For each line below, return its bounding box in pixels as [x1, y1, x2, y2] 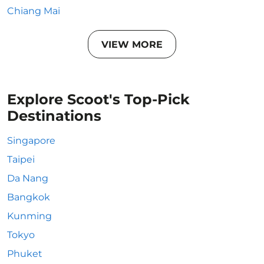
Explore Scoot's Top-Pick [7, 91, 190, 108]
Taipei [7, 154, 35, 165]
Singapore [7, 135, 55, 146]
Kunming [7, 210, 52, 222]
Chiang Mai [7, 5, 60, 16]
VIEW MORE [101, 38, 163, 50]
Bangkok [7, 192, 50, 203]
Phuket [7, 248, 42, 259]
